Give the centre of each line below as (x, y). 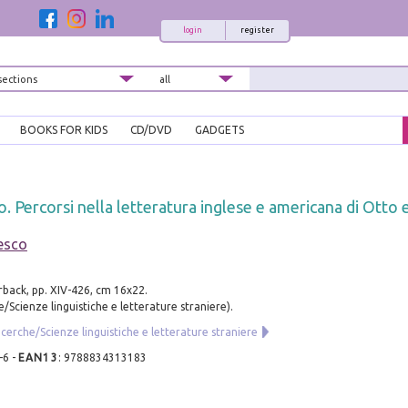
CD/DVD (151, 130)
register (257, 30)
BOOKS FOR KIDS (64, 130)
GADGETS (219, 130)
